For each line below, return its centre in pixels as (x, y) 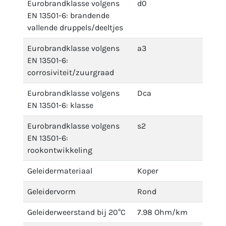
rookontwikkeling (60, 150)
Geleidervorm (51, 191)
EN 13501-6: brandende (68, 15)
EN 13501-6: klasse (60, 105)
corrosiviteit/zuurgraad (71, 72)
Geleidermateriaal (60, 171)
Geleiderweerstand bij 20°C (76, 212)
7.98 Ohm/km (162, 212)
